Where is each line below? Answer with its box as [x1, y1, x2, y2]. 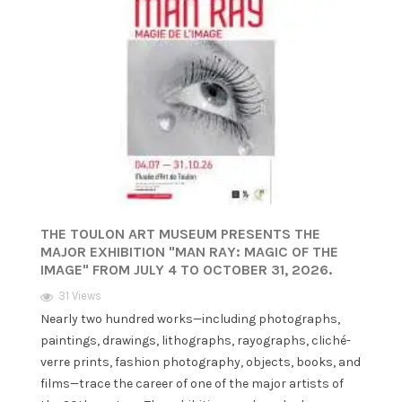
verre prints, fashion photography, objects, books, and [40, 354, 361, 371]
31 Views [58, 289, 101, 303]
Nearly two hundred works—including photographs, [40, 311, 340, 328]
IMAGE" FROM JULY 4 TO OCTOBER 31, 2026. [40, 261, 332, 279]
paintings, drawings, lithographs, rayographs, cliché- [40, 333, 351, 349]
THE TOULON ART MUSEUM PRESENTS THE [40, 225, 320, 243]
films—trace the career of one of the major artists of [40, 376, 344, 392]
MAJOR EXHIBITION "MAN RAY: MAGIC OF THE [40, 243, 338, 261]
